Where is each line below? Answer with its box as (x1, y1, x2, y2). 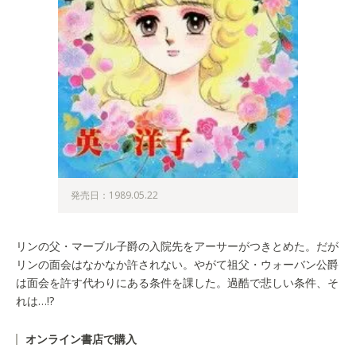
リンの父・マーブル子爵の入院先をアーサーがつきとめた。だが (16, 238, 339, 253)
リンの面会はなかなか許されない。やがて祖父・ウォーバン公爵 (16, 256, 339, 272)
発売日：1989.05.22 (71, 188, 159, 202)
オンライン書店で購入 (25, 331, 137, 346)
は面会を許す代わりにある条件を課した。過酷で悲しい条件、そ (16, 274, 339, 290)
